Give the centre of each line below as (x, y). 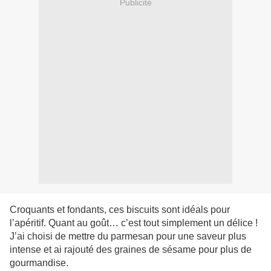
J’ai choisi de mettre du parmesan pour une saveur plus (128, 237)
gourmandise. (39, 263)
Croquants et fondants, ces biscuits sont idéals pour (120, 210)
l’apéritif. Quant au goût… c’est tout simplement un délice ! (134, 223)
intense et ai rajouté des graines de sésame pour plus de (131, 250)
